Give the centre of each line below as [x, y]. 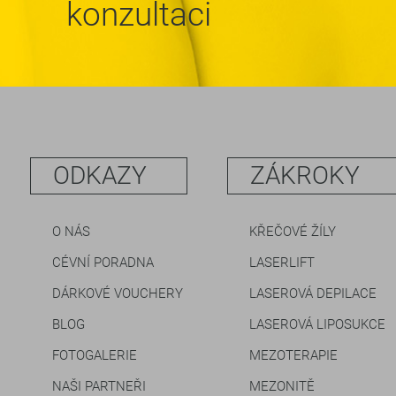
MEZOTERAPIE [294, 356]
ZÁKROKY [305, 176]
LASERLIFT [282, 263]
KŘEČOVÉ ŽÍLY [293, 232]
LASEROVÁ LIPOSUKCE [318, 325]
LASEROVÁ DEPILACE [313, 294]
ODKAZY [99, 176]
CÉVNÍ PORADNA [103, 263]
